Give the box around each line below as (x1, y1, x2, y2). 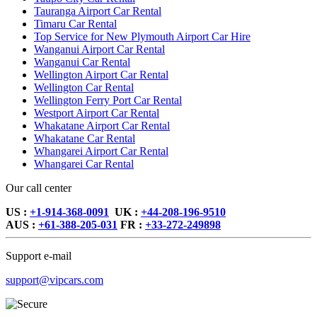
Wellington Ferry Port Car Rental (34, 94, 182, 107)
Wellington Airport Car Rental (34, 69, 168, 81)
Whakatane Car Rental (34, 132, 135, 145)
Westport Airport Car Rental (34, 107, 159, 120)
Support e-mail (6, 250, 71, 263)
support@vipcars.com (6, 274, 103, 287)
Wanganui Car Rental (34, 56, 130, 69)
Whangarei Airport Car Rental (34, 145, 168, 158)
